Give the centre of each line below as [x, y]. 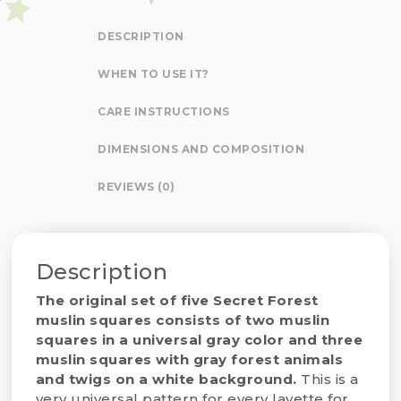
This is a [328, 379]
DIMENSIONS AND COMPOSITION [201, 149]
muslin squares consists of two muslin [183, 320]
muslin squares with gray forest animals [189, 359]
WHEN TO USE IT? [154, 73]
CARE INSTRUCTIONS [164, 111]
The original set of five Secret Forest [177, 300]
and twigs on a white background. [166, 379]
